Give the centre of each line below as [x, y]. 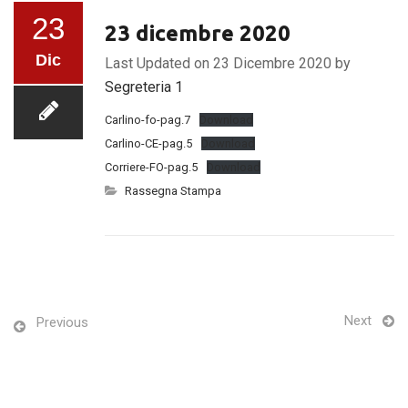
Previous [62, 322]
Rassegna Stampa [173, 191]
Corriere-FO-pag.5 [151, 167]
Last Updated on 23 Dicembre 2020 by [228, 63]
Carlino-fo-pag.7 [148, 120]
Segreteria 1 [144, 87]
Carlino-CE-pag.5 [148, 143]
